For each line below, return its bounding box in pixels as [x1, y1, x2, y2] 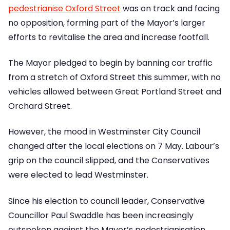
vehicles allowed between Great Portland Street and [8, 86, 221, 98]
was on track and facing [121, 2, 220, 14]
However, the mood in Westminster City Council [8, 126, 200, 138]
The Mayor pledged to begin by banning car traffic [8, 57, 213, 69]
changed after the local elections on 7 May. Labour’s [8, 140, 219, 152]
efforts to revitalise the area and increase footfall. [8, 31, 209, 43]
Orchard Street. [8, 100, 72, 112]
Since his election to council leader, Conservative [8, 195, 205, 207]
